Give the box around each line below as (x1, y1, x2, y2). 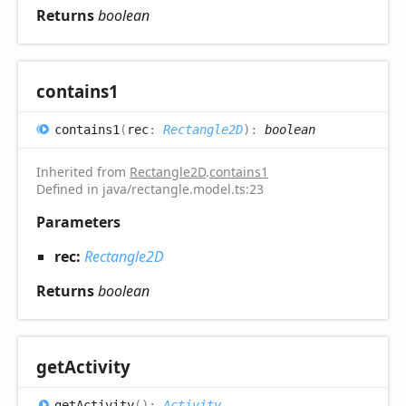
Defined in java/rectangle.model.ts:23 (36, 179, 264, 198)
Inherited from (36, 162, 130, 180)
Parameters (36, 211, 121, 232)
